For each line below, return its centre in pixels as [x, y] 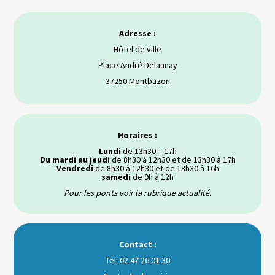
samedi [116, 177]
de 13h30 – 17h [149, 151]
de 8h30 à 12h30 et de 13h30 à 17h [172, 160]
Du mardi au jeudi [75, 160]
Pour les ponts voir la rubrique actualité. [137, 193]
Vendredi [75, 168]
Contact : [137, 244]
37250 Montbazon [137, 81]
